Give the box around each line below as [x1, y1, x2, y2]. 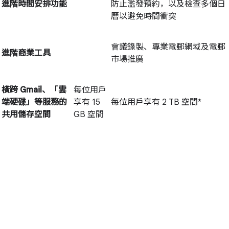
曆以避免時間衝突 [111, 11, 176, 22]
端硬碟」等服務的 [2, 97, 67, 108]
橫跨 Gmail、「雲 [2, 85, 66, 96]
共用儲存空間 [2, 109, 51, 120]
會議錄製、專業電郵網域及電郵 [111, 42, 225, 53]
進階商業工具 [2, 48, 51, 59]
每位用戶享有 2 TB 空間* [111, 97, 201, 108]
